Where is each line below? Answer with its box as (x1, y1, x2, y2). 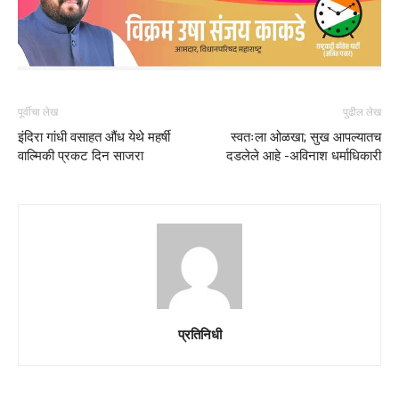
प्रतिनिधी (177, 324, 222, 343)
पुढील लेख (343, 105, 381, 118)
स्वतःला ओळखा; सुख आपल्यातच (231, 128, 381, 145)
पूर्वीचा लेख (18, 105, 58, 118)
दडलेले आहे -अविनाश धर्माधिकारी (226, 147, 381, 164)
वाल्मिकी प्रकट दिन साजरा (18, 147, 143, 164)
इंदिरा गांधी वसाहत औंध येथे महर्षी (18, 128, 170, 145)
